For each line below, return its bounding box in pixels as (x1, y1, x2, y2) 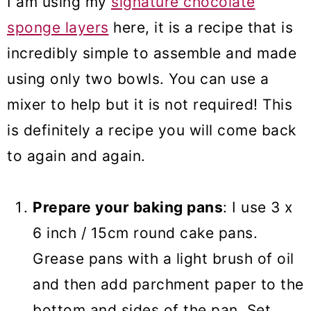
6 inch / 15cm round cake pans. (33, 224, 258, 242)
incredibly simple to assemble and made (7, 44, 296, 62)
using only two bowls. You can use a (7, 70, 269, 88)
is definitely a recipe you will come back (7, 121, 296, 140)
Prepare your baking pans (33, 199, 223, 217)
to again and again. (7, 147, 146, 165)
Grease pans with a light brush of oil (33, 250, 294, 268)
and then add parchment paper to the (33, 276, 304, 294)
